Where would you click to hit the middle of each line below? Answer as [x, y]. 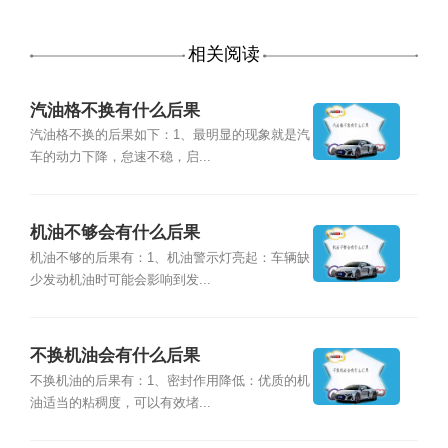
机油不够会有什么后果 [114, 233]
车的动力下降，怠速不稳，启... [120, 156]
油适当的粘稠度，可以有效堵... [120, 402]
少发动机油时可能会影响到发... [120, 279]
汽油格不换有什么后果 [114, 110]
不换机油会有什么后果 [114, 356]
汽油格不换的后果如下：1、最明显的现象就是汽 [169, 134]
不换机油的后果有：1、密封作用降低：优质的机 [169, 380]
